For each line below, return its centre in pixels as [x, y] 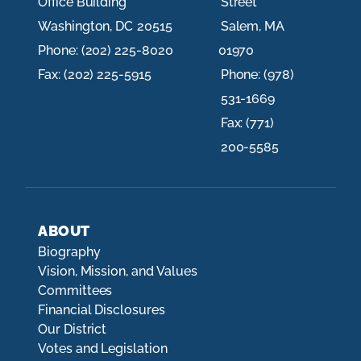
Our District [73, 330]
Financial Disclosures [102, 310]
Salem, [243, 26]
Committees [75, 291]
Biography [69, 252]
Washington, [77, 26]
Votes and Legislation [103, 349]
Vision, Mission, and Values [118, 272]
